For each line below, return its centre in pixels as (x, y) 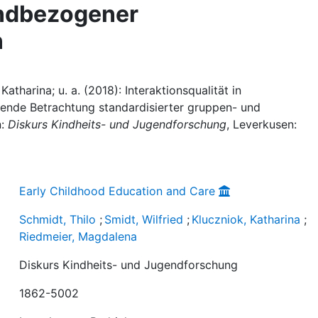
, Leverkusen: (262, 124)
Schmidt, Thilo (58, 219)
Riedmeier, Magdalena (78, 236)
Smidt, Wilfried (144, 219)
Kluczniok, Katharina (246, 219)
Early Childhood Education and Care (117, 191)
